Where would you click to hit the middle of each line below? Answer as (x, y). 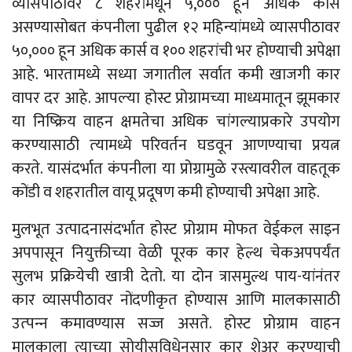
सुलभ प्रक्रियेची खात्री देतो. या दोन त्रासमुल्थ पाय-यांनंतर (176, 276)
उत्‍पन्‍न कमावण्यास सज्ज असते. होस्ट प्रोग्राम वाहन (176, 323)
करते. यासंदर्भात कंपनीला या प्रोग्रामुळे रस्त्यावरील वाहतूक (176, 169)
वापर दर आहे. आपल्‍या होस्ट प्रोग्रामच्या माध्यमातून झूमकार (176, 98)
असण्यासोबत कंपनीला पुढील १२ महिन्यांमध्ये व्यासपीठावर (176, 27)
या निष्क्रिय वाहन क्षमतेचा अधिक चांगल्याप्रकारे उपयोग (176, 121)
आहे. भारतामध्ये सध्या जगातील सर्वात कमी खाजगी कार (176, 74)
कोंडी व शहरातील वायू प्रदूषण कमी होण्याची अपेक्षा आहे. (166, 192)
